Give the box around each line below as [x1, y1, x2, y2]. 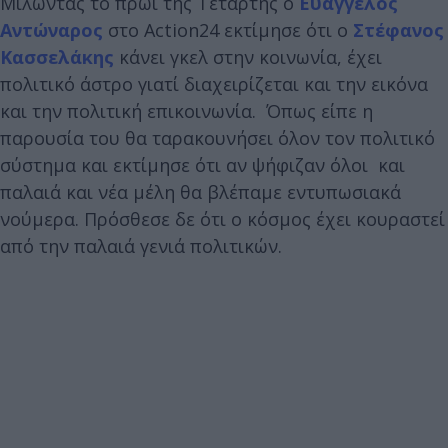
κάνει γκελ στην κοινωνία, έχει [114, 44, 382, 69]
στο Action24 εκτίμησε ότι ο [103, 17, 353, 42]
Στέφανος [353, 17, 444, 42]
